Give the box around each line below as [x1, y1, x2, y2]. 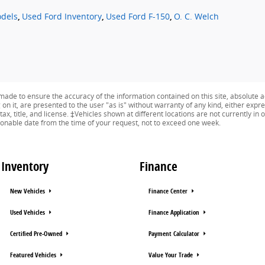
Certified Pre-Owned [10, 229, 64, 238]
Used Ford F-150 [106, 11, 170, 22]
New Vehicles [10, 186, 47, 195]
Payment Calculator [148, 229, 201, 238]
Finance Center [148, 186, 189, 195]
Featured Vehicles [10, 250, 58, 259]
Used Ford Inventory [22, 11, 102, 22]
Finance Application [148, 208, 201, 216]
